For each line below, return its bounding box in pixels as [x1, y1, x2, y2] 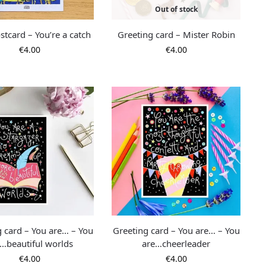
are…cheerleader [142, 237, 211, 249]
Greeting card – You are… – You [112, 224, 240, 236]
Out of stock [154, 4, 198, 14]
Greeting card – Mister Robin [117, 28, 235, 40]
